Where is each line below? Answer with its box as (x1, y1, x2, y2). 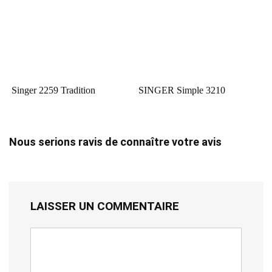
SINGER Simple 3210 (138, 84, 226, 95)
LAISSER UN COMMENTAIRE (30, 199, 179, 213)
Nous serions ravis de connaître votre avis (9, 135, 222, 148)
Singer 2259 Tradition (12, 84, 96, 95)
